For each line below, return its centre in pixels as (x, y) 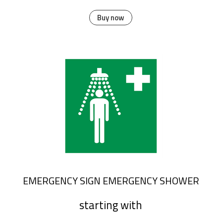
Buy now (111, 18)
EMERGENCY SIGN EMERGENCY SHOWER (111, 180)
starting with (111, 205)
